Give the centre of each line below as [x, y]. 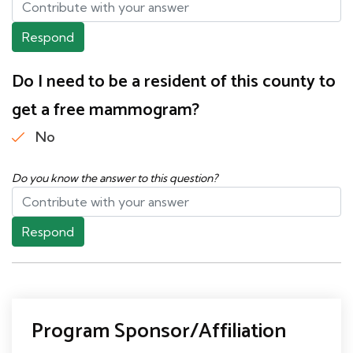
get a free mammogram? [106, 111]
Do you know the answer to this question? [115, 178]
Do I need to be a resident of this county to [174, 82]
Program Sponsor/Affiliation [159, 332]
